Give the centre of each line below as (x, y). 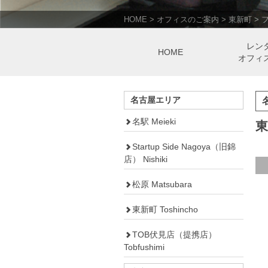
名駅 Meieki (154, 121)
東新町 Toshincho (165, 209)
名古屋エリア (156, 100)
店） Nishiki (146, 159)
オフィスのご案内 (188, 19)
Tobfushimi (144, 247)
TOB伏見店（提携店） (174, 234)
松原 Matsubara (162, 184)
